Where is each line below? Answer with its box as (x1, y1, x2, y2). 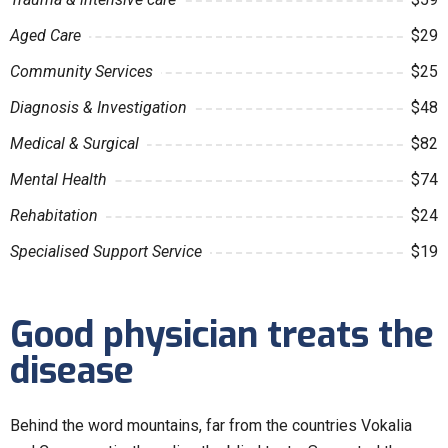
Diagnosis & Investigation (10, 97, 187, 117)
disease (10, 346, 134, 395)
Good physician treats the (10, 310, 434, 359)
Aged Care (10, 25, 81, 45)
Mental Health (10, 169, 107, 189)
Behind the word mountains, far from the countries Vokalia (10, 415, 412, 435)
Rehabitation (10, 205, 98, 225)
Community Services (10, 61, 153, 81)
